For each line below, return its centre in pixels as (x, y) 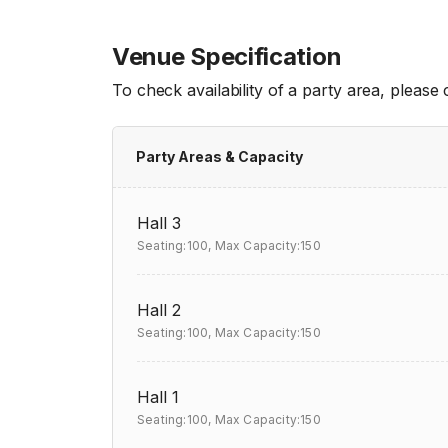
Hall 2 (159, 310)
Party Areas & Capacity (219, 156)
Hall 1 (158, 397)
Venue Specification (227, 56)
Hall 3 (159, 223)
